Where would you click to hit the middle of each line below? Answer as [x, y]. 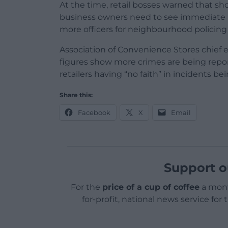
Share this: [76, 95]
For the [86, 187]
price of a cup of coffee [151, 187]
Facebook [94, 113]
